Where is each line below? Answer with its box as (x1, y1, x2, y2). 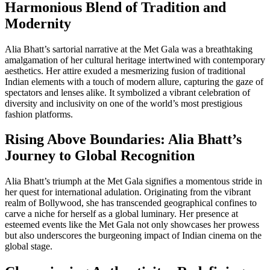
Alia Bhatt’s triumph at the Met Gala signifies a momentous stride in (5, 176, 262, 187)
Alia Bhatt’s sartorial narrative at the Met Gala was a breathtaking (5, 43, 253, 54)
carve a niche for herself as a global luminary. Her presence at (5, 209, 238, 219)
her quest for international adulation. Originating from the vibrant (5, 187, 251, 198)
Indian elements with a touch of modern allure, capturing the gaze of (5, 76, 263, 87)
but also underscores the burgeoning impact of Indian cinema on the (5, 230, 262, 241)
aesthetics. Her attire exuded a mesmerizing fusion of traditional (5, 65, 245, 76)
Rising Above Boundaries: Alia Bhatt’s (5, 131, 242, 148)
